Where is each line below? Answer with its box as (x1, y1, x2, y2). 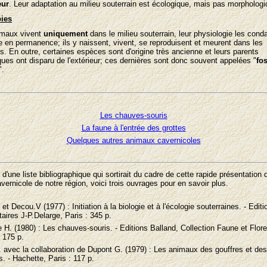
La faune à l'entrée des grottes (81, 123, 186, 132)
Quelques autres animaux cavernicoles (66, 136, 201, 145)
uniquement (44, 29, 88, 38)
